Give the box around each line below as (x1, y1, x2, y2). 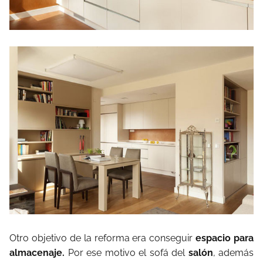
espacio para (193, 232, 254, 244)
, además (213, 247, 254, 259)
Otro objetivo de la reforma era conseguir (9, 232, 193, 244)
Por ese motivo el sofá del (65, 247, 188, 259)
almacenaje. (9, 247, 65, 259)
